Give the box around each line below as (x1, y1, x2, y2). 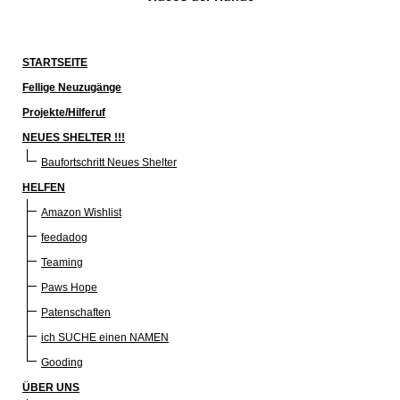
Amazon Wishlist (41, 205, 121, 219)
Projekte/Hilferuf (22, 105, 105, 119)
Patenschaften (41, 305, 111, 319)
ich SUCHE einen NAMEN (41, 330, 169, 344)
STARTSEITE (22, 55, 87, 69)
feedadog (41, 230, 87, 244)
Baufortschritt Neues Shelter (41, 155, 177, 169)
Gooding (41, 355, 83, 369)
